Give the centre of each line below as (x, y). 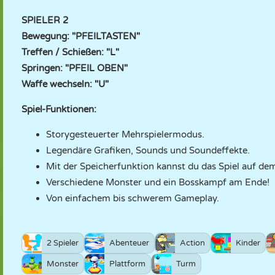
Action (192, 243)
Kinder (248, 243)
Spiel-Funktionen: (59, 109)
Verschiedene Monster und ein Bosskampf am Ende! (158, 182)
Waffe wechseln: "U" (65, 84)
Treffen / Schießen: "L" (70, 52)
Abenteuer (129, 243)
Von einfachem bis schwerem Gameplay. (133, 198)
